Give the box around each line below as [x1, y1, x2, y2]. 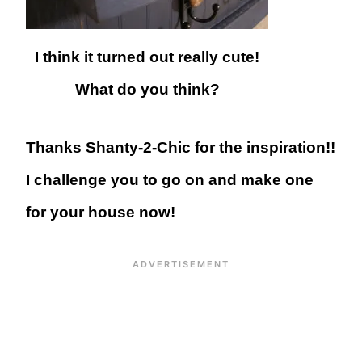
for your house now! [26, 204, 175, 221]
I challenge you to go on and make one [26, 171, 314, 188]
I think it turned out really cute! [35, 48, 259, 65]
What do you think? [74, 81, 220, 98]
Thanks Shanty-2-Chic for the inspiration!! [26, 139, 335, 156]
